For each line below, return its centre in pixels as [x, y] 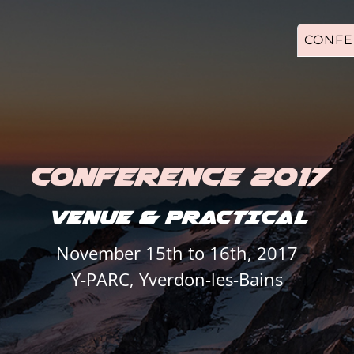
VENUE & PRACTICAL [177, 218]
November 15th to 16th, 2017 [177, 253]
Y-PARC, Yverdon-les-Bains [177, 279]
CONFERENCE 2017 [177, 177]
